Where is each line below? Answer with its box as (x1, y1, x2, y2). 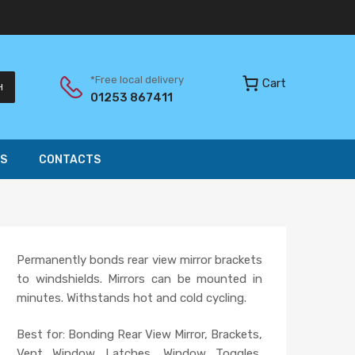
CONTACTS (39, 153, 101, 167)
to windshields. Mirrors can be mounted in (17, 271, 262, 286)
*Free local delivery (90, 74, 184, 86)
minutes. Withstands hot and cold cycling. (17, 290, 246, 305)
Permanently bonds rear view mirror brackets (17, 252, 262, 267)
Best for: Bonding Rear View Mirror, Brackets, (17, 327, 262, 342)
